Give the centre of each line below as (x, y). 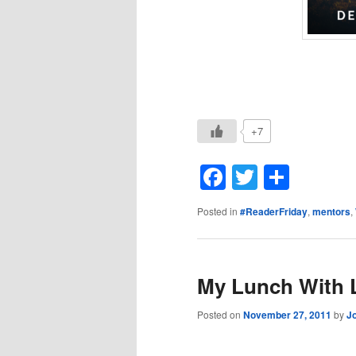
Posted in (217, 211)
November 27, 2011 (287, 314)
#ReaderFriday (274, 212)
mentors (331, 212)
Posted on (220, 314)
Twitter (295, 178)
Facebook (282, 178)
